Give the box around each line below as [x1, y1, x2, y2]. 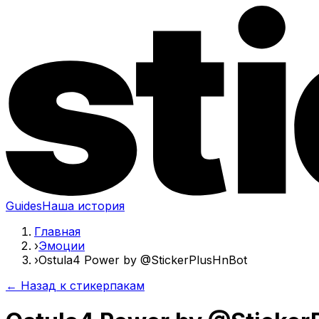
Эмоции [38, 239, 85, 253]
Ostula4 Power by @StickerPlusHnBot [38, 253, 247, 267]
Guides [6, 199, 42, 213]
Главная [34, 224, 80, 239]
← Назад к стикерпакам [6, 278, 145, 293]
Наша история [42, 199, 125, 213]
